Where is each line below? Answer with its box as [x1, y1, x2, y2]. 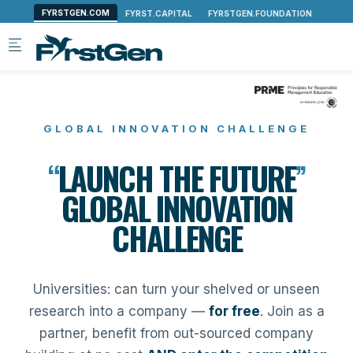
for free [208, 303, 260, 319]
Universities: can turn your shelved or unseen [33, 281, 320, 297]
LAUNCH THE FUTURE [58, 154, 295, 202]
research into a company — [28, 303, 209, 319]
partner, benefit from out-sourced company [39, 325, 314, 341]
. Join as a [259, 303, 325, 319]
